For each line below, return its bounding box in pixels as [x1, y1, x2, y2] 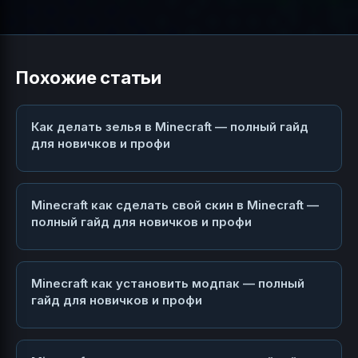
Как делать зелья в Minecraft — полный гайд [31, 119, 308, 135]
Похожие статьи [16, 67, 161, 89]
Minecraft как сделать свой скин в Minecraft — [31, 197, 319, 213]
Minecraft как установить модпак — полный [31, 276, 304, 292]
